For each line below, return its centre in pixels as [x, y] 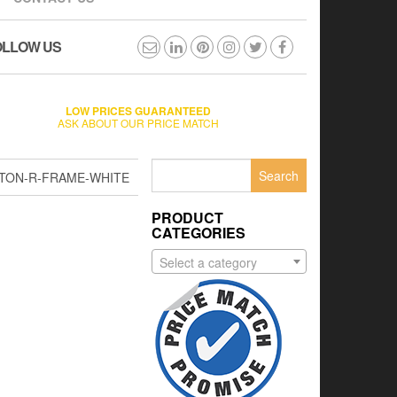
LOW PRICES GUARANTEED [138, 110]
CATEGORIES [198, 233]
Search [171, 167]
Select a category [208, 263]
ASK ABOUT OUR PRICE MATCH [138, 122]
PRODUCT [187, 218]
